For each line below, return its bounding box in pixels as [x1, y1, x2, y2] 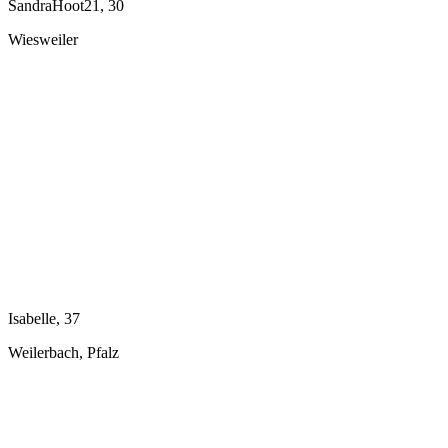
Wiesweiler [8, 30, 78, 48]
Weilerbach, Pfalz [8, 343, 119, 361]
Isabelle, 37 [8, 309, 80, 327]
